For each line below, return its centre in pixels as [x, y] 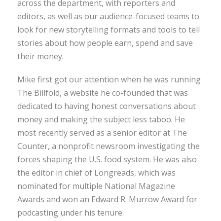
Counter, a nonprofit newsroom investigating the [109, 146]
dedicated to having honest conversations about [107, 106]
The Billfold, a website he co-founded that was [103, 92]
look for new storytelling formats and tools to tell [109, 29]
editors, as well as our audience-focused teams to [108, 16]
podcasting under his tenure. [71, 212]
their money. [40, 56]
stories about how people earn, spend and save [105, 43]
